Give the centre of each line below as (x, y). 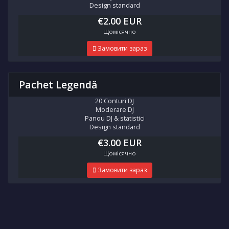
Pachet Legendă (58, 85)
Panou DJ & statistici (114, 118)
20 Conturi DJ (114, 101)
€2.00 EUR (120, 21)
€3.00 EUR (120, 143)
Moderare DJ (114, 110)
